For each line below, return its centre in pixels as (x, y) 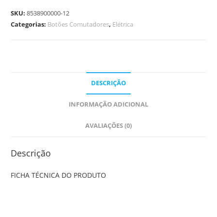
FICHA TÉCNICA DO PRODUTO (59, 175)
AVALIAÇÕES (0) (108, 126)
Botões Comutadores (78, 24)
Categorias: (29, 24)
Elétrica (123, 24)
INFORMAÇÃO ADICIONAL (108, 105)
